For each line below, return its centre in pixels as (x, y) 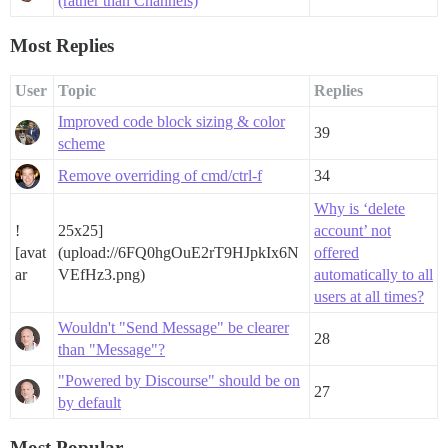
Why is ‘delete (359, 209)
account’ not (352, 231)
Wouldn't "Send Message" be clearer (173, 328)
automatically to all (373, 275)
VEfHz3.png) (101, 275)
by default (89, 403)
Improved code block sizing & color (171, 122)
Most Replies (62, 46)
